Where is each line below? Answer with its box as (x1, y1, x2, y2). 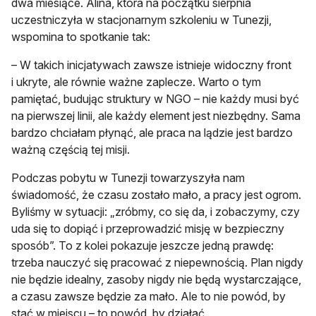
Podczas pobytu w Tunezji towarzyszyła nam (11, 171, 245, 186)
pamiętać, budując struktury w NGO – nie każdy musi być (11, 92, 299, 107)
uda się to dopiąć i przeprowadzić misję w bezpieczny (11, 221, 284, 236)
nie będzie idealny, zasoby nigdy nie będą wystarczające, (11, 272, 301, 287)
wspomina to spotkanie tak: (11, 30, 150, 44)
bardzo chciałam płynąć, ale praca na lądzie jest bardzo (11, 126, 293, 140)
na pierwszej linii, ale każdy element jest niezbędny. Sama (11, 109, 300, 123)
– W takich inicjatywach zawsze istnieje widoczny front (11, 58, 291, 73)
